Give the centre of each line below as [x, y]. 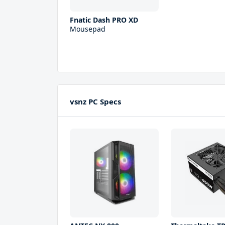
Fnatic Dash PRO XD [104, 20]
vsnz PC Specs [95, 101]
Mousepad [88, 29]
